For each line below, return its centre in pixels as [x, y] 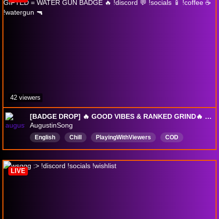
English [45, 137]
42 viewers [25, 97]
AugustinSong [51, 125]
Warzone [118, 149]
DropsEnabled [164, 149]
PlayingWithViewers [123, 137]
